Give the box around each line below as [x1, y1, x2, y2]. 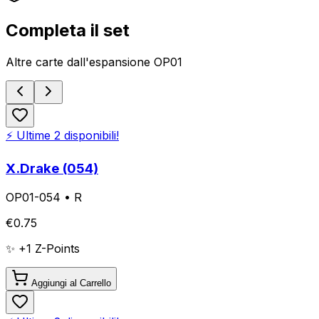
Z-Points [31, 241, 80, 256]
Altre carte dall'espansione [6, 55, 154, 70]
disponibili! [61, 128, 119, 143]
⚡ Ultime [6, 128, 54, 143]
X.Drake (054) [6, 159, 98, 177]
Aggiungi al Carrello [28, 277, 111, 288]
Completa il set [6, 20, 130, 41]
